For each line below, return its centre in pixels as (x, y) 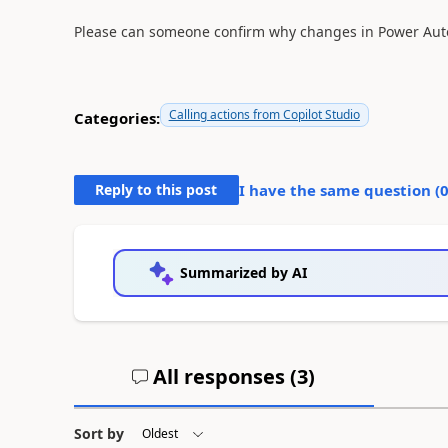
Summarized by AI (243, 272)
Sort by (98, 433)
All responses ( (223, 376)
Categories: (116, 118)
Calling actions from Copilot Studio (264, 114)
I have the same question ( (339, 189)
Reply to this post (156, 189)
